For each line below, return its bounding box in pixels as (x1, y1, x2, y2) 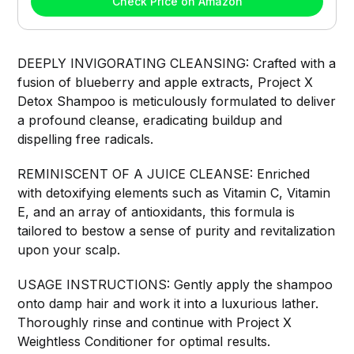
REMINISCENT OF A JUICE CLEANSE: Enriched (17, 165, 311, 182)
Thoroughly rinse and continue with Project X (17, 314, 292, 330)
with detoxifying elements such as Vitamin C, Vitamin (17, 184, 331, 201)
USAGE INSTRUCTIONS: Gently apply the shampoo (17, 276, 333, 292)
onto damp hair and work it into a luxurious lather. (17, 295, 319, 311)
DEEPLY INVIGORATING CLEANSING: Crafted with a (17, 55, 337, 71)
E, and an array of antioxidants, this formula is (17, 203, 296, 220)
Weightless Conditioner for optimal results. (17, 333, 271, 349)
